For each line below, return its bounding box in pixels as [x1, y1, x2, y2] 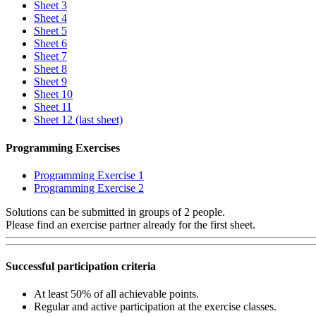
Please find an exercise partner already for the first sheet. [6, 218, 255, 231]
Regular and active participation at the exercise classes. [34, 300, 276, 313]
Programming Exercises [6, 141, 120, 154]
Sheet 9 [34, 75, 67, 88]
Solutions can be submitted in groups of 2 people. [6, 205, 225, 218]
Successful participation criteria [6, 260, 156, 273]
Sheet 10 [34, 88, 73, 101]
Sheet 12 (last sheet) [34, 114, 123, 126]
